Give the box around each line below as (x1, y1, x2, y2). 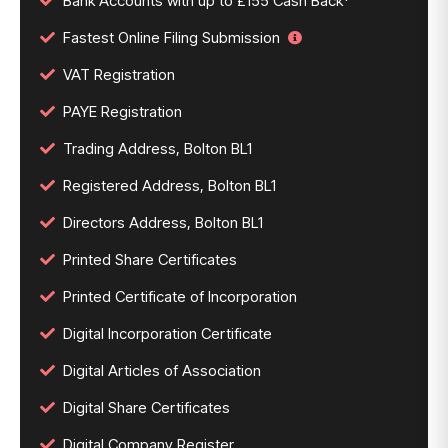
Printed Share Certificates (63, 250, 237, 269)
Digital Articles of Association (63, 361, 261, 380)
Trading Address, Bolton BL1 (63, 139, 252, 158)
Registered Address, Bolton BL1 (63, 176, 276, 195)
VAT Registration (63, 65, 175, 84)
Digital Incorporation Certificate (63, 324, 272, 343)
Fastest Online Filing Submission (63, 28, 280, 47)
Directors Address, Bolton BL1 (63, 213, 263, 232)
